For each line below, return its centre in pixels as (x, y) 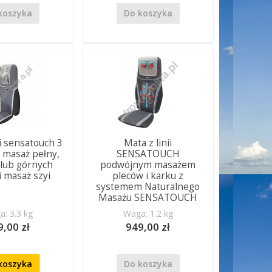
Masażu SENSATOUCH (148, 198)
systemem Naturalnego (148, 187)
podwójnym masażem (148, 165)
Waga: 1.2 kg (148, 213)
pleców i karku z (148, 176)
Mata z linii (148, 143)
